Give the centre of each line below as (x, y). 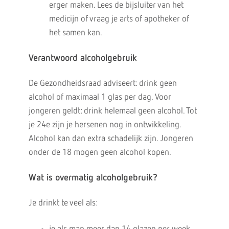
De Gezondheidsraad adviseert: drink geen (102, 84)
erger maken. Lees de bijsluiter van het (116, 5)
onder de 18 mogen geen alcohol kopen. (100, 153)
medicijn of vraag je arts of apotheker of (119, 19)
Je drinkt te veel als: (63, 203)
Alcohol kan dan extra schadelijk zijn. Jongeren (111, 139)
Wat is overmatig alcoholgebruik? (93, 178)
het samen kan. (75, 33)
